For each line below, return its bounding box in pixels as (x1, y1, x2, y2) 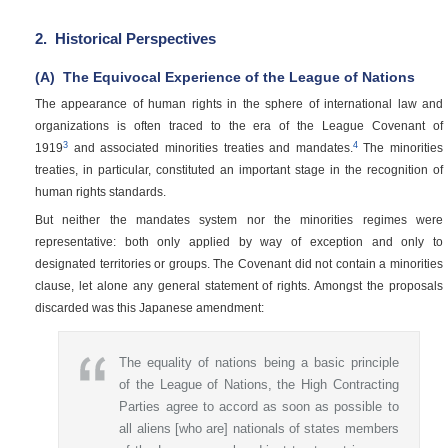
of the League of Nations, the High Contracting (119, 376, 399, 392)
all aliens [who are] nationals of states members (119, 420, 399, 436)
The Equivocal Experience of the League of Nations (59, 69, 415, 86)
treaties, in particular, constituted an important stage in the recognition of (35, 163, 443, 177)
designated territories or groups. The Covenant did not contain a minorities (35, 257, 443, 271)
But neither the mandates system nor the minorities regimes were (35, 213, 443, 227)
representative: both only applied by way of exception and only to (35, 235, 443, 249)
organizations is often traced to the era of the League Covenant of (35, 119, 443, 133)
